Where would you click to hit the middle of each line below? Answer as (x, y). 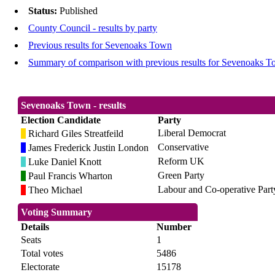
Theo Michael (54, 190)
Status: (44, 11)
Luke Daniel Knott (64, 162)
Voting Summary (57, 212)
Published (79, 11)
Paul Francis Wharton (69, 176)
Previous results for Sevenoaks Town (100, 45)
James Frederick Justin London (87, 148)
